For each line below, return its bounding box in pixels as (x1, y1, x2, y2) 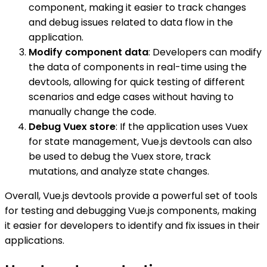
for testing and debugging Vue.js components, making (5, 204, 256, 218)
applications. (5, 234, 64, 248)
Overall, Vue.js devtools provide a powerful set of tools (5, 189, 257, 203)
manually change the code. (29, 105, 156, 119)
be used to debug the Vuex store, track (29, 150, 211, 164)
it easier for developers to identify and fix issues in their (5, 219, 260, 233)
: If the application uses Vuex (116, 120, 248, 134)
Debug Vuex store (29, 120, 116, 134)
